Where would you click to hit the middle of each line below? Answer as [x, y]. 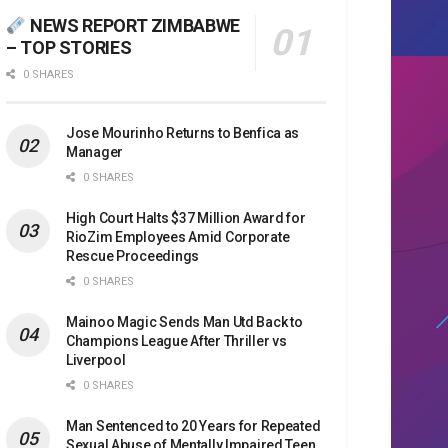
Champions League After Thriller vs [176, 340]
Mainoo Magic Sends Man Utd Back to [184, 321]
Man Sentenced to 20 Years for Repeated [193, 425]
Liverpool [96, 359]
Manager [95, 151]
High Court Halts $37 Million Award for [186, 217]
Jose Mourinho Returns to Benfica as [183, 132]
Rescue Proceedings [132, 255]
